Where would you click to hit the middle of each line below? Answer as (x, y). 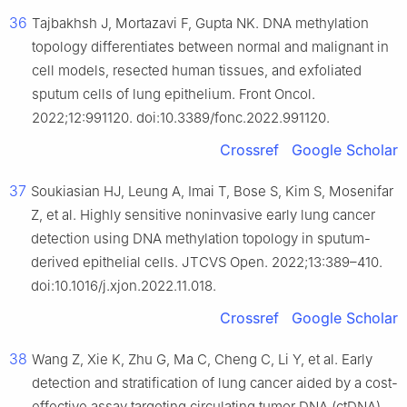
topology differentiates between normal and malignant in (210, 47)
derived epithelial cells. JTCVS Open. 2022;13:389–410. (207, 263)
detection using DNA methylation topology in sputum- (201, 239)
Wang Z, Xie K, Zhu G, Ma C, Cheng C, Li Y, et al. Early (202, 360)
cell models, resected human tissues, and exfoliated (197, 71)
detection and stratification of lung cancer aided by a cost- (215, 383)
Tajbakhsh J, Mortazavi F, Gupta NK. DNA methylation (200, 24)
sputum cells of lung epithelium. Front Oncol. (174, 94)
